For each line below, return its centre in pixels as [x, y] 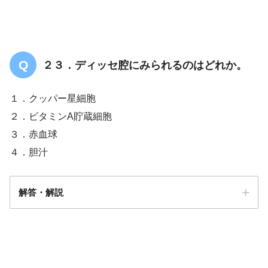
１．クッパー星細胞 [53, 98]
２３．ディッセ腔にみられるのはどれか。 [145, 65]
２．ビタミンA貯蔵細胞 [61, 116]
